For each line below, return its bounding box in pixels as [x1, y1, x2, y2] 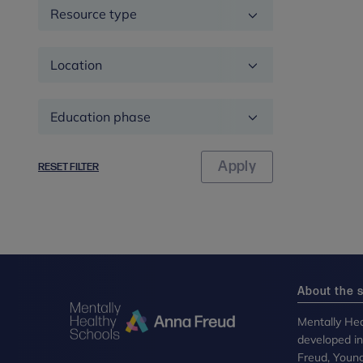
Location [37, 48, 89, 64]
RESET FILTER [38, 160, 99, 173]
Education [37, 100, 97, 116]
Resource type [50, 6, 137, 22]
